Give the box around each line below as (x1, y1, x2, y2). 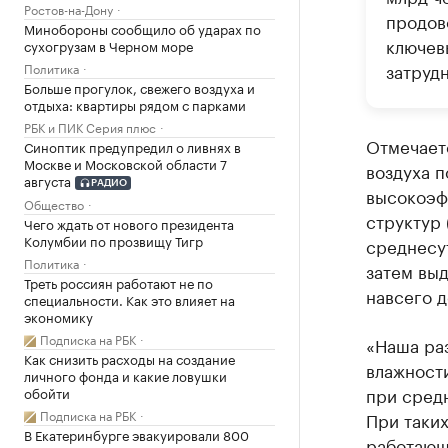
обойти (24, 382, 70, 403)
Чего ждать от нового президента (24, 213, 234, 234)
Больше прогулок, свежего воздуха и (24, 76, 255, 97)
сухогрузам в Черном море (24, 34, 193, 55)
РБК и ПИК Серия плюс (24, 116, 156, 136)
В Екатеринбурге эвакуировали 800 (24, 424, 249, 445)
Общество (24, 194, 84, 214)
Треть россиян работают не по (24, 272, 213, 293)
